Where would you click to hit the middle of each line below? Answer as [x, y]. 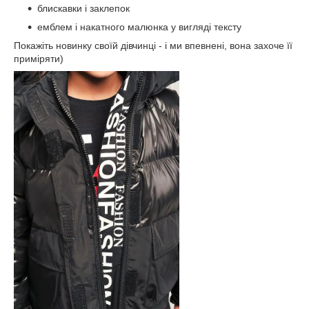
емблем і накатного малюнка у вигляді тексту [139, 27]
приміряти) [39, 59]
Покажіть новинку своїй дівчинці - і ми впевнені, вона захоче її [153, 46]
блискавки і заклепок [83, 8]
